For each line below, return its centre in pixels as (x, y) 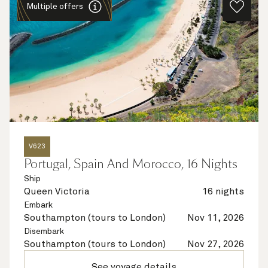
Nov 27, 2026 (216, 244)
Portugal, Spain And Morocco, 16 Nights (131, 164)
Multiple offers (55, 7)
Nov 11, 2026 (216, 218)
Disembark (44, 232)
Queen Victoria (57, 191)
